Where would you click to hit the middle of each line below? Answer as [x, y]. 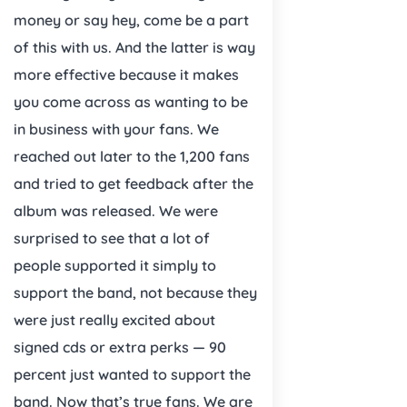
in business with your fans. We [116, 129]
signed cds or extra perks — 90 [120, 347]
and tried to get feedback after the [134, 183]
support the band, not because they [135, 292]
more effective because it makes [126, 74]
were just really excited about [114, 319]
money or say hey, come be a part [131, 20]
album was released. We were [116, 210]
